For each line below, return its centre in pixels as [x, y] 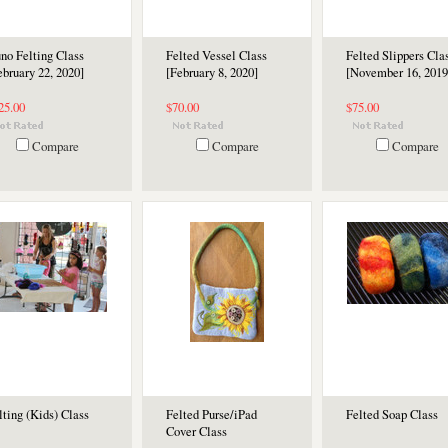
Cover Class [196, 431]
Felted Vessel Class [216, 55]
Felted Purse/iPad [211, 414]
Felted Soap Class [392, 414]
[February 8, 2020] [212, 72]
